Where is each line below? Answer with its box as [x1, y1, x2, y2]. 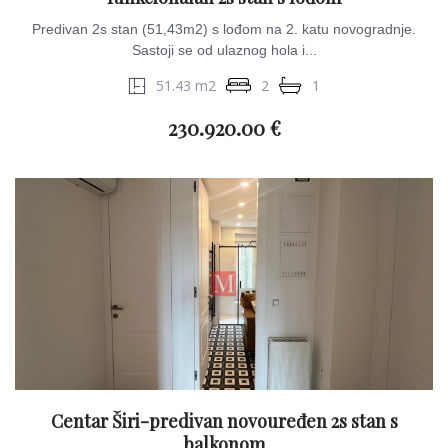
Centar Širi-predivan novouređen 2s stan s [50, 409, 398, 433]
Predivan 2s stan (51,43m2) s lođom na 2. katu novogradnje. [32, 21, 416, 37]
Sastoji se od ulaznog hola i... [131, 42, 317, 58]
